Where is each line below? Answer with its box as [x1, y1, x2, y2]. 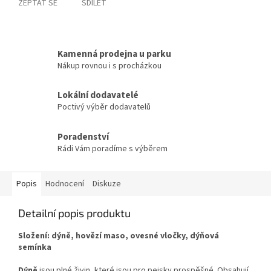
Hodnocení [45, 177, 84, 190]
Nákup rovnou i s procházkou [57, 59, 162, 72]
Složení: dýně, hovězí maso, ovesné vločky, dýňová [18, 229, 219, 242]
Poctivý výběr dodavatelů [57, 101, 151, 114]
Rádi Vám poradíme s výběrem [57, 143, 168, 155]
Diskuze [93, 177, 121, 190]
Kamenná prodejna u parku [57, 47, 171, 60]
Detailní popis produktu [18, 206, 131, 220]
